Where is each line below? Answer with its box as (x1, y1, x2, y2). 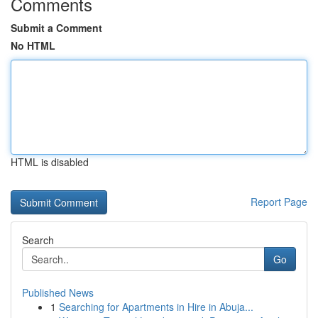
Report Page (251, 194, 307, 209)
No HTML (11, 38, 55, 53)
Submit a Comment (11, 21, 102, 35)
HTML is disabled (11, 155, 89, 169)
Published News (22, 285, 94, 300)
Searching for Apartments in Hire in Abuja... (59, 300, 253, 314)
